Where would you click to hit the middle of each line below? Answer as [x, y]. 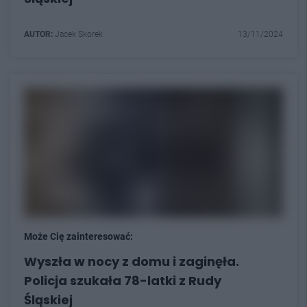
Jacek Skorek [78, 34]
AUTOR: [38, 34]
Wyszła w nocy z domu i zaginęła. [132, 261]
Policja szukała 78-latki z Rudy [123, 281]
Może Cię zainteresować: [78, 236]
